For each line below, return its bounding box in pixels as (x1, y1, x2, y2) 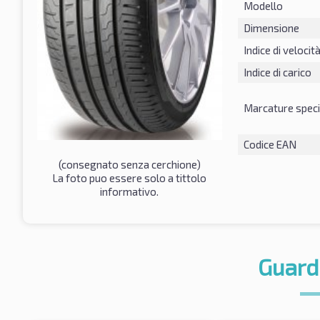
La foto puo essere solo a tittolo (52, 171, 207, 184)
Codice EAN (243, 137, 296, 151)
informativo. (100, 184, 159, 198)
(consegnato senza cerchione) (58, 157, 201, 171)
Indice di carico (243, 65, 311, 79)
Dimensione (243, 21, 299, 34)
